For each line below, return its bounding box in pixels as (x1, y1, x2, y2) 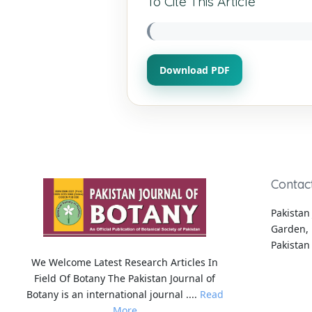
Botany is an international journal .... (26, 288, 200, 302)
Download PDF (159, 63, 230, 77)
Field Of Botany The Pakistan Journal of (34, 272, 216, 286)
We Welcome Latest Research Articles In (31, 256, 219, 270)
